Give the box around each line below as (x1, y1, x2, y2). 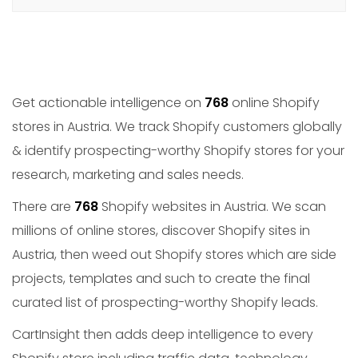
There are (12, 197, 74, 216)
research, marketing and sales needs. (12, 165, 244, 184)
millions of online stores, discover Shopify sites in (12, 221, 310, 240)
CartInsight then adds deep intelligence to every (12, 325, 313, 344)
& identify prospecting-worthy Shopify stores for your (12, 141, 344, 160)
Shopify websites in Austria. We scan (98, 197, 326, 216)
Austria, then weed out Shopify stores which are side (12, 245, 336, 264)
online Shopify (229, 93, 320, 112)
